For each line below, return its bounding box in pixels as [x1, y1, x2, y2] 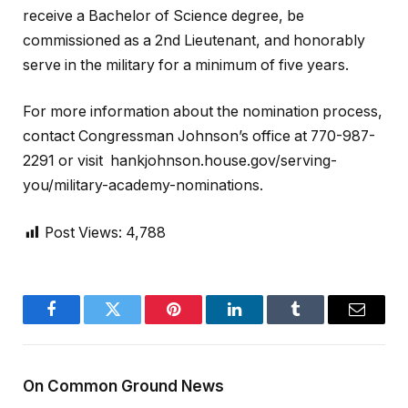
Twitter [111, 314, 158, 331]
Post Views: [45, 223, 122, 241]
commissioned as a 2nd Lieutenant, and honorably [23, 31, 365, 49]
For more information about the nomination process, [23, 103, 382, 121]
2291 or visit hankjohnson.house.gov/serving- [23, 152, 337, 170]
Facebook [50, 314, 114, 331]
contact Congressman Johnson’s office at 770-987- [23, 127, 375, 146]
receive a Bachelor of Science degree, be [23, 6, 304, 25]
